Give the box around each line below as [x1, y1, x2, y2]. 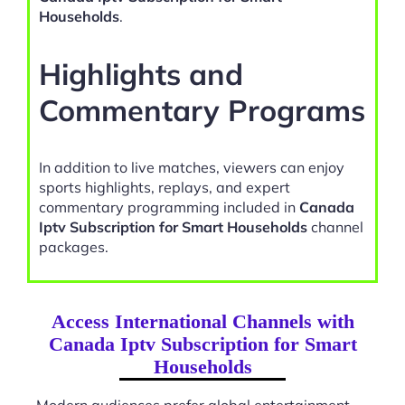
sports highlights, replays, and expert [39, 177, 290, 196]
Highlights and [39, 54, 243, 92]
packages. [39, 237, 108, 256]
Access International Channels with [51, 309, 354, 333]
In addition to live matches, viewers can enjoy [39, 157, 344, 176]
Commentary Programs [39, 90, 365, 128]
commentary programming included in [39, 197, 299, 216]
